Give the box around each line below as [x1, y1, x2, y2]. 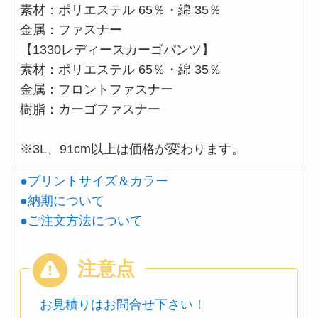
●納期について [19, 193, 104, 208]
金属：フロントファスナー [19, 82, 173, 97]
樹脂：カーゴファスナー [19, 102, 160, 116]
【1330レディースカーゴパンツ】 [19, 42, 214, 57]
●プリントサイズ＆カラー [19, 173, 168, 188]
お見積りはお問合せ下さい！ [39, 297, 206, 312]
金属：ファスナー [19, 22, 122, 37]
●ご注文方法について [19, 213, 143, 228]
